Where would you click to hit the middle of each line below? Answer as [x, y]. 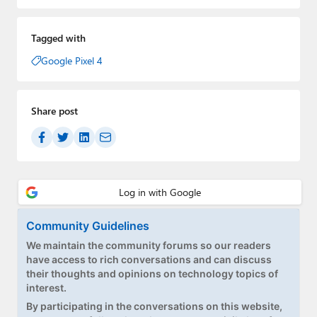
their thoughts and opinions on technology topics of [152, 274]
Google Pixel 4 [71, 60]
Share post [54, 110]
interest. [46, 288]
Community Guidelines [88, 226]
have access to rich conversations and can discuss [149, 260]
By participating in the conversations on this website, [154, 306]
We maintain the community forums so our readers [149, 246]
